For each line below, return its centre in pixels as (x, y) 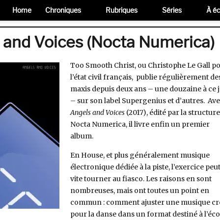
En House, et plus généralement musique (140, 155)
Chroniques (63, 10)
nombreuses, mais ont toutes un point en (139, 190)
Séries (172, 10)
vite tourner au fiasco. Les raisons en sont (141, 179)
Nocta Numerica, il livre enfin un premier (140, 124)
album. (82, 136)
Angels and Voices (98, 112)
